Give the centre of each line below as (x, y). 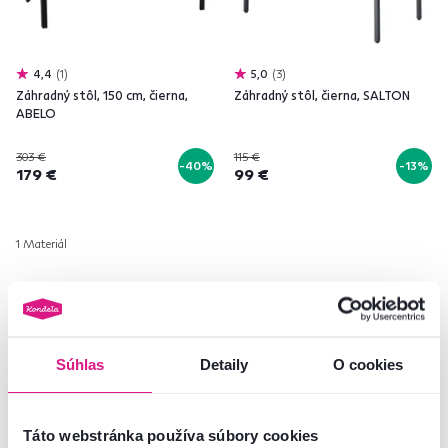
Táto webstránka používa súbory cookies (171, 435)
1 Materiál (41, 243)
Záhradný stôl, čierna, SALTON (322, 95)
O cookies (368, 364)
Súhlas (80, 364)
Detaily (224, 364)
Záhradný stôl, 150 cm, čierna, (102, 95)
